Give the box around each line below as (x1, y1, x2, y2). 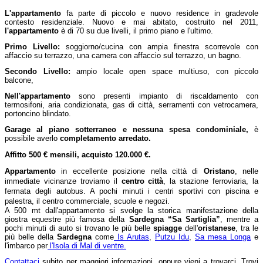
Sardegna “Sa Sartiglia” (129, 215, 220, 224)
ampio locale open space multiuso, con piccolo (70, 67, 258, 76)
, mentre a (220, 215, 259, 224)
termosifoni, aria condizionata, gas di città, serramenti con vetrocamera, (5, 100, 258, 110)
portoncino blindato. (5, 109, 73, 119)
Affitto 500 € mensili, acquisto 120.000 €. (5, 150, 151, 160)
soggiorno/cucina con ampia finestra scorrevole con (60, 42, 258, 52)
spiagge (153, 224, 185, 233)
